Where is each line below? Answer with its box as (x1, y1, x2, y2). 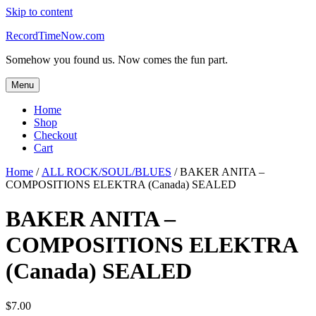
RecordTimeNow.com (6, 30, 104, 42)
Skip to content (6, 6, 73, 18)
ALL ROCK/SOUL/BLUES (42, 166, 171, 178)
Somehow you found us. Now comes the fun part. (6, 54, 228, 66)
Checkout (34, 129, 77, 141)
